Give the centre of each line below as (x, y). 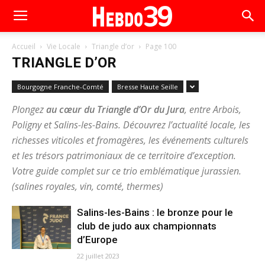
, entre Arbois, (213, 109)
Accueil (24, 46)
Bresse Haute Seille (148, 87)
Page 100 (161, 46)
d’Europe (97, 240)
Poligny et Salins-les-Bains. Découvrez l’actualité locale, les (131, 125)
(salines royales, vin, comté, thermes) (88, 186)
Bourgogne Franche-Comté (60, 87)
